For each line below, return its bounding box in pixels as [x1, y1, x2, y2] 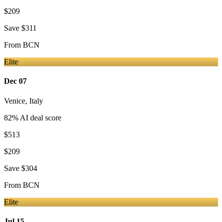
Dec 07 [4, 77, 27, 86]
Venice [4, 96, 25, 105]
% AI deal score [12, 113, 61, 122]
